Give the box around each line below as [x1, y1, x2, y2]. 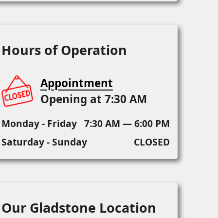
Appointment [40, 75, 113, 91]
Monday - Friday [1, 117, 77, 130]
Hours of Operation [1, 41, 127, 59]
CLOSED [133, 135, 170, 149]
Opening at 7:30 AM [40, 91, 147, 107]
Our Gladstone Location [1, 199, 156, 217]
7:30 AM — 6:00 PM [84, 117, 170, 130]
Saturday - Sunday [1, 135, 87, 149]
